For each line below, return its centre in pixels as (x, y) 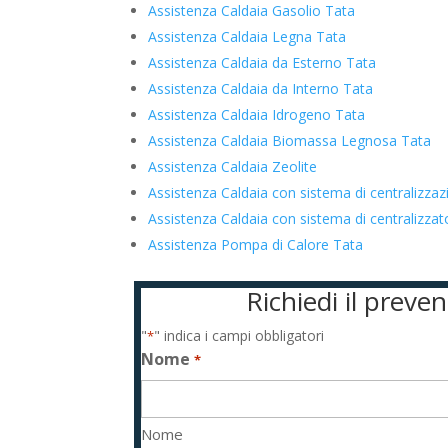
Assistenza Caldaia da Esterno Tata (262, 62)
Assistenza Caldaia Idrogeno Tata (257, 114)
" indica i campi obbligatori (239, 335)
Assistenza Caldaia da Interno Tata (261, 88)
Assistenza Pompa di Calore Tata (256, 244)
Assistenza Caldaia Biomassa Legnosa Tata (290, 140)
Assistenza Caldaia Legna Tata (247, 36)
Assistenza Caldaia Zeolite (233, 166)
